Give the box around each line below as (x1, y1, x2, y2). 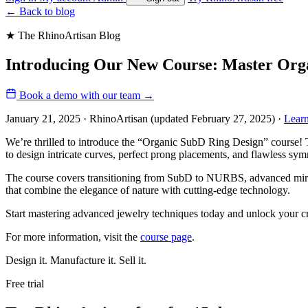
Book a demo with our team (19, 89, 143, 101)
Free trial (5, 277, 44, 289)
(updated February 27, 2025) (151, 112, 275, 124)
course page (140, 230, 192, 243)
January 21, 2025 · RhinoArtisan (5, 112, 151, 124)
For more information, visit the (5, 230, 140, 243)
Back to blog (16, 5, 75, 17)
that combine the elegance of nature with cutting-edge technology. (5, 184, 290, 196)
